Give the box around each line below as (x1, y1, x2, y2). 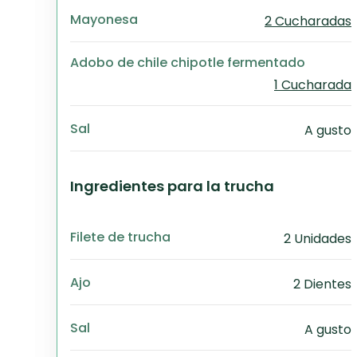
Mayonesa (70, 10, 138, 29)
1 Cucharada (274, 76, 351, 94)
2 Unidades (284, 229, 351, 248)
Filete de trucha (70, 227, 171, 246)
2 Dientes (293, 275, 351, 293)
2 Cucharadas (265, 12, 351, 30)
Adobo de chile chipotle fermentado (70, 53, 305, 72)
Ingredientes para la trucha (70, 176, 274, 196)
